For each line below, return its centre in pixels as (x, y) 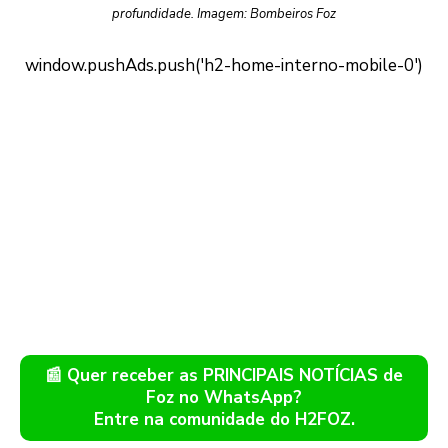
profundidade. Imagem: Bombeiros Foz (224, 13)
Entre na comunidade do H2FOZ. (224, 419)
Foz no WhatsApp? (224, 397)
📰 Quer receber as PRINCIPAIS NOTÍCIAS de (224, 375)
